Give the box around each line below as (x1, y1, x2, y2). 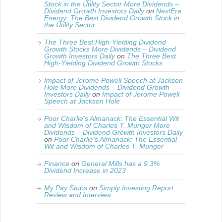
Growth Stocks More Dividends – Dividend (44, 45, 176, 54)
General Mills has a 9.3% (81, 160, 160, 168)
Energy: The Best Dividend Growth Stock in (44, 14, 179, 22)
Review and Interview (44, 191, 111, 199)
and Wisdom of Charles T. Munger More (44, 121, 170, 130)
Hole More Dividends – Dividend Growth (44, 83, 169, 92)
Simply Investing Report (99, 184, 173, 192)
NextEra (156, 7, 181, 15)
